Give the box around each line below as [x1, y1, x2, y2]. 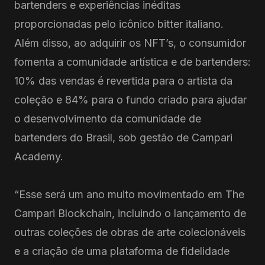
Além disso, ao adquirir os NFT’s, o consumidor [14, 37, 246, 49]
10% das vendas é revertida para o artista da [14, 75, 232, 87]
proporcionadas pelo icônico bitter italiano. [14, 18, 224, 30]
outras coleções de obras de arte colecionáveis [14, 226, 245, 238]
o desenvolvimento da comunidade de [14, 112, 201, 125]
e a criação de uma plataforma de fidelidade [14, 245, 230, 257]
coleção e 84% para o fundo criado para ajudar [14, 93, 247, 106]
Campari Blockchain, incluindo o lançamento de [14, 207, 246, 219]
